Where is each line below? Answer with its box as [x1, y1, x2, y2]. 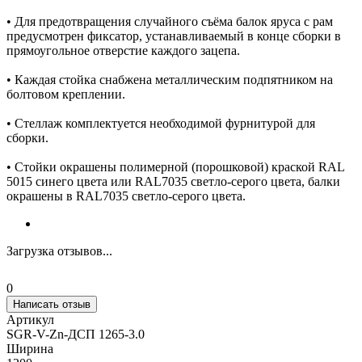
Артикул [6, 312, 54, 326]
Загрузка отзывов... [6, 243, 112, 258]
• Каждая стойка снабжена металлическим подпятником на [6, 72, 333, 86]
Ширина [6, 341, 53, 356]
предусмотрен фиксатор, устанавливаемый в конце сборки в [6, 28, 341, 43]
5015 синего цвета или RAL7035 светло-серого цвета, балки [6, 174, 340, 188]
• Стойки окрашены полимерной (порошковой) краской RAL [6, 159, 344, 174]
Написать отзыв [13, 297, 90, 310]
